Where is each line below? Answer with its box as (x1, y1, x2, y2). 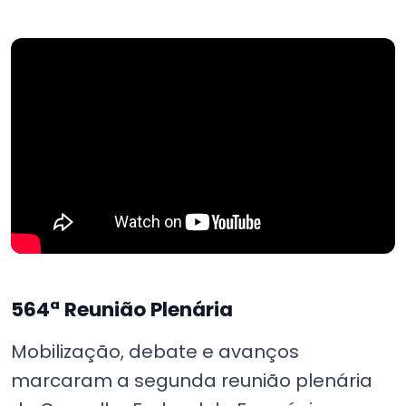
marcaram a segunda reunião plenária (11, 368, 372, 393)
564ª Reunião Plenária (11, 295, 233, 324)
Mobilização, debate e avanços (11, 339, 299, 364)
